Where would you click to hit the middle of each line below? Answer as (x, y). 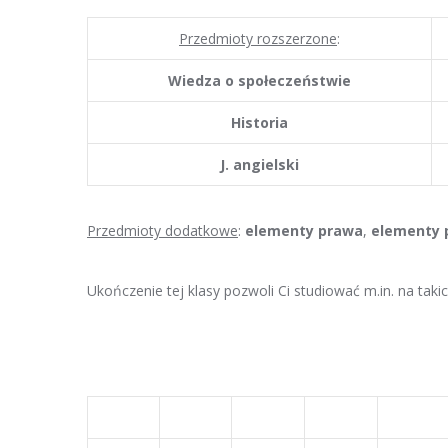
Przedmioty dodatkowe (162, 230)
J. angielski (259, 164)
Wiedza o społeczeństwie (259, 80)
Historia (259, 122)
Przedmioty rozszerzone (258, 38)
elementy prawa (304, 230)
